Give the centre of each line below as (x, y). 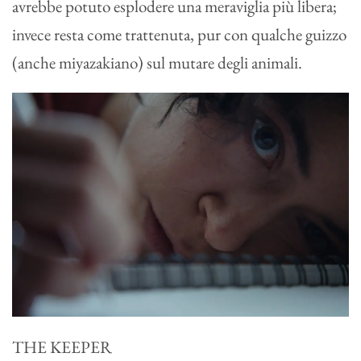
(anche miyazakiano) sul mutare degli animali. (157, 62)
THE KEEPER (62, 347)
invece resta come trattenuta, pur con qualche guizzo (179, 34)
